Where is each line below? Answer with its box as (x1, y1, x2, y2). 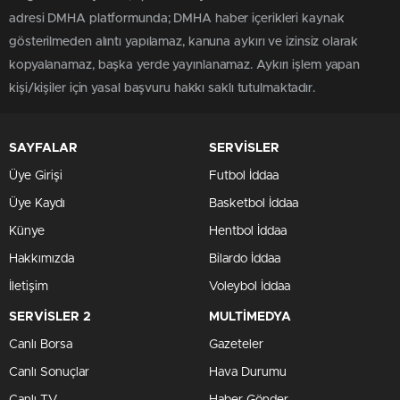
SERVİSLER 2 (9, 311, 91, 323)
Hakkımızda (9, 253, 74, 265)
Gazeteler (209, 338, 263, 351)
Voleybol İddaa (209, 280, 290, 293)
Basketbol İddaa (209, 197, 298, 210)
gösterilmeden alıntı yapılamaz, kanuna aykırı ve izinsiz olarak (9, 36, 358, 48)
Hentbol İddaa (209, 225, 287, 237)
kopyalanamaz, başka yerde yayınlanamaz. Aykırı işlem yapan (9, 59, 361, 71)
